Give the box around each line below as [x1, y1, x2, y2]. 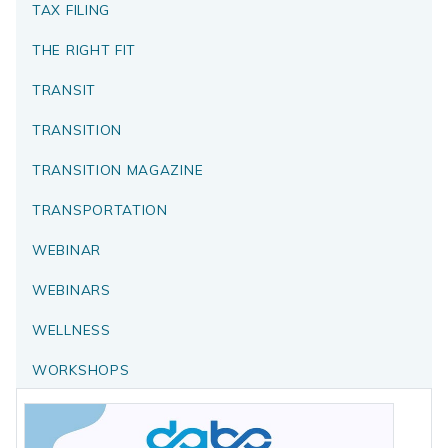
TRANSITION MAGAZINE [32, 161, 204, 179]
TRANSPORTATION [32, 201, 168, 219]
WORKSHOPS [32, 361, 130, 379]
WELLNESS [32, 321, 111, 339]
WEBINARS [32, 281, 111, 299]
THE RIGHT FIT [32, 41, 137, 59]
